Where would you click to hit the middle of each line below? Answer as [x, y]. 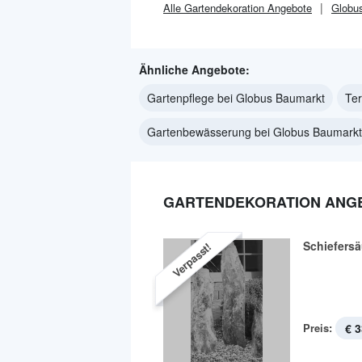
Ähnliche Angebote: [194, 69]
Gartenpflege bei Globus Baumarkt [236, 98]
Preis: [318, 328]
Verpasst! [192, 260]
